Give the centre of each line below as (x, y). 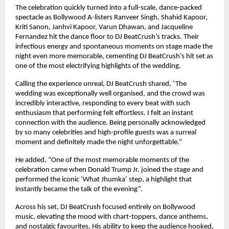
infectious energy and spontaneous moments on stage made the (114, 47)
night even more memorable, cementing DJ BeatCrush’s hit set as (114, 56)
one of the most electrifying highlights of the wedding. (98, 66)
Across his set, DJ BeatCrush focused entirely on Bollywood (105, 207)
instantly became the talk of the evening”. (79, 189)
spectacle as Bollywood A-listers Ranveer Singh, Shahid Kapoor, (111, 17)
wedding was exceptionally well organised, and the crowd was (110, 94)
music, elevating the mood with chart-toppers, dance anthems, (112, 217)
